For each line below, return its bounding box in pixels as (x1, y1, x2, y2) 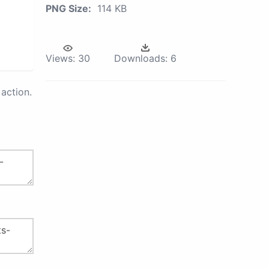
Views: (46, 52, 75, 64)
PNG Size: (46, 2, 91, 14)
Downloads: (114, 52, 168, 64)
